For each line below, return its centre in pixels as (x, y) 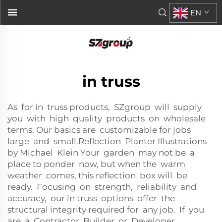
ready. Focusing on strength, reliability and (102, 187)
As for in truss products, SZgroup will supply (106, 107)
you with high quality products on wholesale (108, 118)
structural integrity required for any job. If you (106, 210)
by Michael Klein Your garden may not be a (102, 153)
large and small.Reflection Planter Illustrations (107, 141)
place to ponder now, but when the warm (97, 164)
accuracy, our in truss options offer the (92, 198)
